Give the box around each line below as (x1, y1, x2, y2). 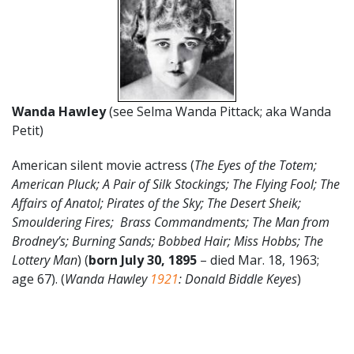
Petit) (12, 121, 43, 139)
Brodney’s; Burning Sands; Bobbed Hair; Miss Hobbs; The (12, 232, 323, 250)
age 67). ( (12, 269, 65, 288)
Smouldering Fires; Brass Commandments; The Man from (12, 213, 330, 231)
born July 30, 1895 (88, 250, 197, 269)
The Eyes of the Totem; (194, 156, 317, 174)
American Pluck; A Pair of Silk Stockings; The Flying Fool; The (12, 175, 340, 193)
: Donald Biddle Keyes (179, 269, 297, 288)
